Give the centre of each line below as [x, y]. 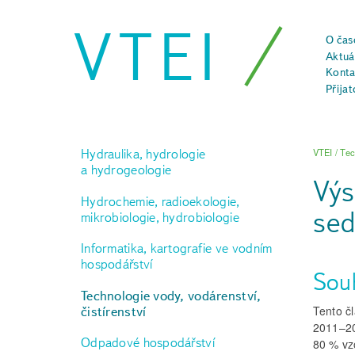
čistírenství [114, 311]
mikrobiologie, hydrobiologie [160, 217]
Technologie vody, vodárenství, [171, 295]
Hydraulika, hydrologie [143, 154]
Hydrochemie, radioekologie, [160, 201]
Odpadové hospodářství [148, 343]
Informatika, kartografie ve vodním [177, 248]
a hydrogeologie [126, 170]
